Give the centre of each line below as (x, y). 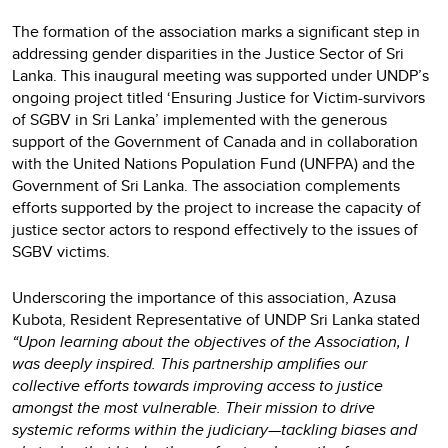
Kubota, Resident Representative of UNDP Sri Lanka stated (216, 319)
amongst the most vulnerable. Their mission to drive (193, 407)
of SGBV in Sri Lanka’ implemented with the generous (199, 119)
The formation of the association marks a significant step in (216, 31)
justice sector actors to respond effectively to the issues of (215, 229)
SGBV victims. (63, 251)
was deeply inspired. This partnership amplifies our (189, 363)
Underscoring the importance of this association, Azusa (204, 297)
